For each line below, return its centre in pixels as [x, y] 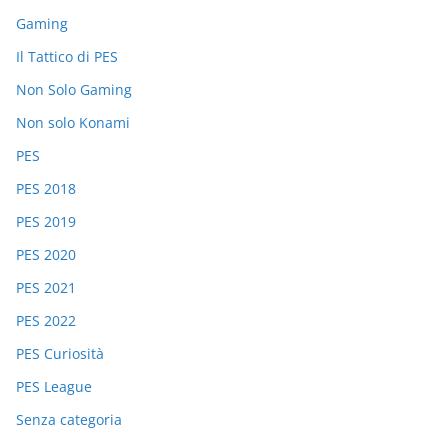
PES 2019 [46, 221]
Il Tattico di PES [67, 56]
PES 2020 [46, 254]
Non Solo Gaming [74, 89]
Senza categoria [69, 419]
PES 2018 [46, 188]
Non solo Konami [73, 122]
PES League [54, 386]
